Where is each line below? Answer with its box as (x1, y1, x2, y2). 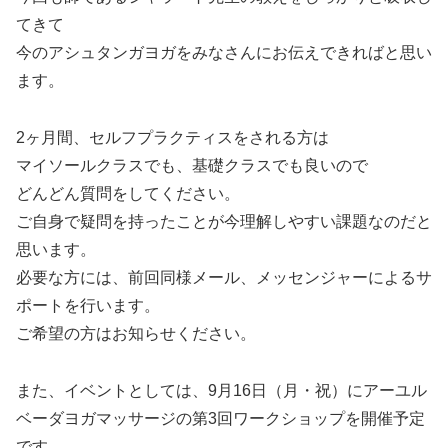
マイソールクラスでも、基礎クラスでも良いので (16, 157, 368, 175)
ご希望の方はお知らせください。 (16, 325, 256, 343)
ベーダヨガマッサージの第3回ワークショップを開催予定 (16, 409, 425, 427)
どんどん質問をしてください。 (16, 185, 240, 203)
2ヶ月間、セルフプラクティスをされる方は (16, 129, 329, 147)
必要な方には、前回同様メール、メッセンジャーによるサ (16, 269, 432, 287)
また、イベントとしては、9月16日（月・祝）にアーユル (16, 381, 427, 399)
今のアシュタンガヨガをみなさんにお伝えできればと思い (16, 44, 432, 62)
